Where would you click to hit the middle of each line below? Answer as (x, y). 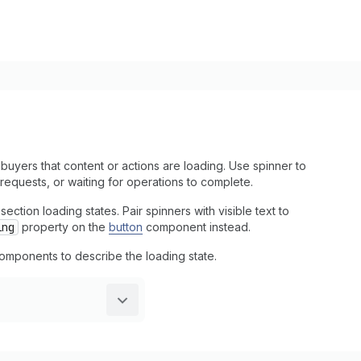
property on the (64, 227)
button (126, 227)
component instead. (197, 227)
